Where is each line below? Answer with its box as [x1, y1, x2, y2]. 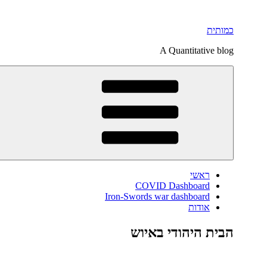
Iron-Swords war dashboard [105, 191, 210, 201]
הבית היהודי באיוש [131, 224, 234, 240]
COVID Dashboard [135, 181, 210, 191]
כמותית [207, 25, 234, 35]
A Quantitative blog [160, 45, 234, 55]
